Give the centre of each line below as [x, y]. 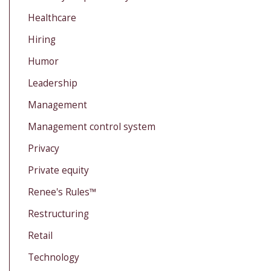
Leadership [53, 83]
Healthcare [52, 18]
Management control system [92, 127]
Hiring [42, 40]
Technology [54, 257]
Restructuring [58, 214]
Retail [40, 236]
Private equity [58, 170]
